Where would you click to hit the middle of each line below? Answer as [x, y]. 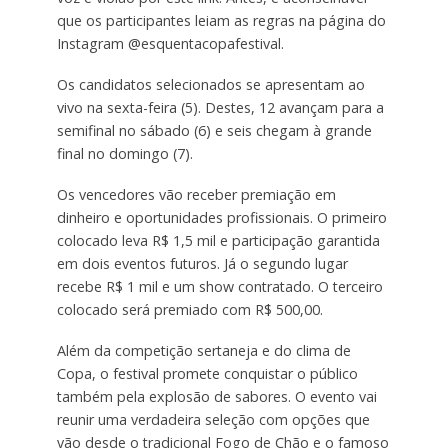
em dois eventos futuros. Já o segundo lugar [202, 264]
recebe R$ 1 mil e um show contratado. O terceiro [219, 287]
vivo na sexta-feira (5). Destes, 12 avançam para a [220, 108]
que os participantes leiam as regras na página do [221, 21]
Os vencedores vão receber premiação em [196, 195]
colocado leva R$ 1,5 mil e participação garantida [218, 241]
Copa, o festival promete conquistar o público [207, 374]
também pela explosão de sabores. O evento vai [216, 397]
